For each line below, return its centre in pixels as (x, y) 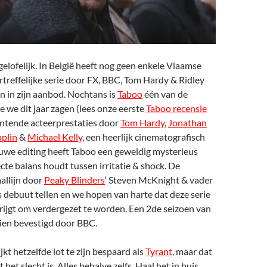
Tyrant (159, 251)
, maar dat (192, 251)
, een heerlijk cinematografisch (144, 137)
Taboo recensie (176, 108)
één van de (165, 94)
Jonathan (187, 122)
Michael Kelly (55, 137)
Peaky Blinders (74, 180)
